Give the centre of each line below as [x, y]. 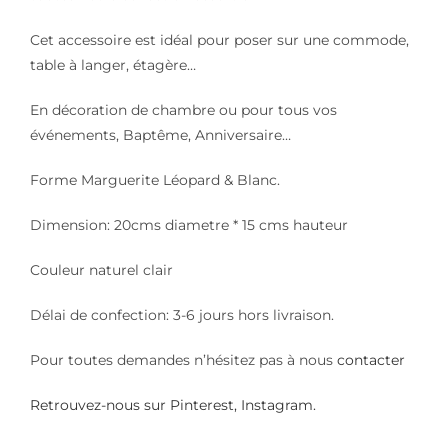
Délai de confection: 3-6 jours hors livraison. [182, 314]
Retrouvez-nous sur [100, 404]
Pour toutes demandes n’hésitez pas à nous [183, 359]
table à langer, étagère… [113, 64]
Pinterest [202, 404]
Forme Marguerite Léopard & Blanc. [155, 179]
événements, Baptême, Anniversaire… [160, 134]
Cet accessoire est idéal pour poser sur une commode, [219, 39]
